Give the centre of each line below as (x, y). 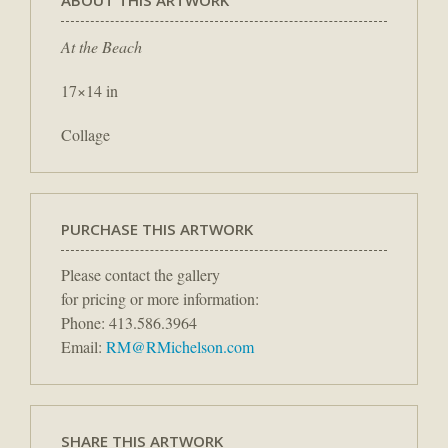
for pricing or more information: (160, 299)
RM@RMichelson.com (180, 347)
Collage (85, 134)
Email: (83, 347)
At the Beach (101, 46)
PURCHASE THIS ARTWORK (157, 228)
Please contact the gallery (140, 275)
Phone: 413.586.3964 (129, 323)
